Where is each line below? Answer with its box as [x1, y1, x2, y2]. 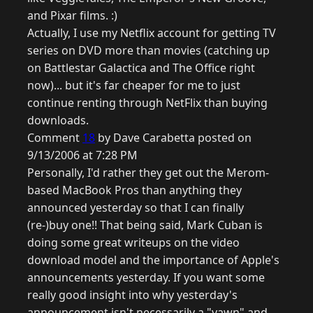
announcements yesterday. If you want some [27, 270, 265, 286]
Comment [27, 130, 82, 146]
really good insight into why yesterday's [27, 287, 238, 303]
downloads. [27, 112, 89, 129]
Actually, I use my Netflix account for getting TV [27, 25, 276, 41]
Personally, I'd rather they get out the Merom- [27, 165, 269, 181]
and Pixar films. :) [27, 8, 117, 24]
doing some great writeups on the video [27, 235, 240, 251]
